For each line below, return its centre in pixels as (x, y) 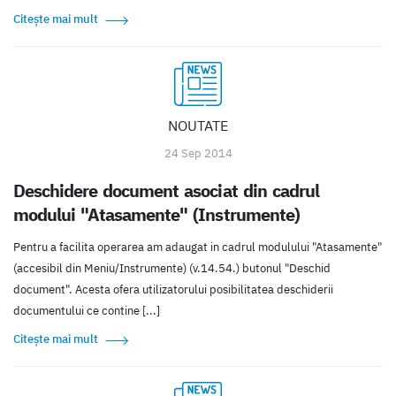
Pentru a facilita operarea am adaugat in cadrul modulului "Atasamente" (198, 247)
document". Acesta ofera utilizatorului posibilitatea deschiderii (173, 290)
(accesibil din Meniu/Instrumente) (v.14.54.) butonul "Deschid (172, 269)
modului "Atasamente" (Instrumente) (156, 215)
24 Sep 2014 (198, 154)
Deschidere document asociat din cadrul (166, 191)
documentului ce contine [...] (87, 311)
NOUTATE (198, 126)
